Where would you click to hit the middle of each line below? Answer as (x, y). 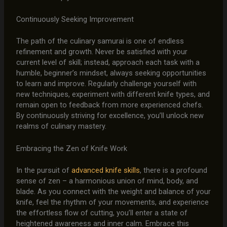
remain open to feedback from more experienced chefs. (109, 105)
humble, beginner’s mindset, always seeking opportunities (111, 73)
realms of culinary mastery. (61, 126)
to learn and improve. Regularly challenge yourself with (106, 83)
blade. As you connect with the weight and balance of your (113, 192)
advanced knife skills (105, 171)
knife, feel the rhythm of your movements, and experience (112, 202)
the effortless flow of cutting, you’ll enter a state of (102, 213)
